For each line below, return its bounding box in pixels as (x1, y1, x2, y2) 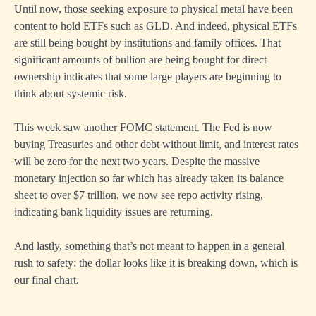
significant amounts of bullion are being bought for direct (14, 54, 267, 66)
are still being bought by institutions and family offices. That (14, 37, 281, 49)
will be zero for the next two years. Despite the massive (14, 155, 260, 168)
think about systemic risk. (14, 87, 127, 100)
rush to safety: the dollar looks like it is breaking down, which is (14, 257, 298, 269)
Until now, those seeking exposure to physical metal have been (14, 3, 293, 16)
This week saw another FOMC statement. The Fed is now (14, 121, 272, 134)
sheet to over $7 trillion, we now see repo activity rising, (14, 189, 263, 202)
